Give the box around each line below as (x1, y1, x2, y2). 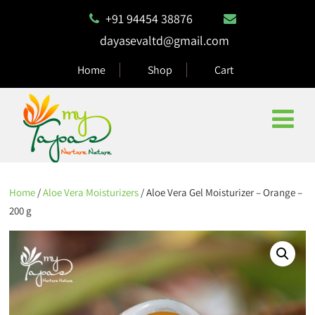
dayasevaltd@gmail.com (99, 32, 229, 49)
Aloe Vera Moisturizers (43, 186, 139, 199)
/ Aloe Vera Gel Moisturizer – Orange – (139, 186, 303, 199)
